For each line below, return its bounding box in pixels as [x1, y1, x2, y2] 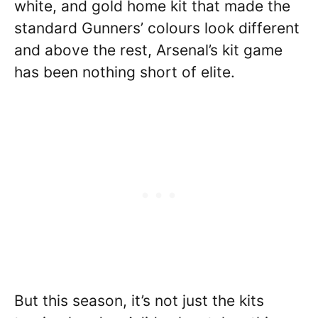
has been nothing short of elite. [14, 62, 235, 81]
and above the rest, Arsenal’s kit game [14, 40, 283, 59]
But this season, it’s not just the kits [14, 292, 264, 309]
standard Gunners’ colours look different [14, 18, 300, 37]
